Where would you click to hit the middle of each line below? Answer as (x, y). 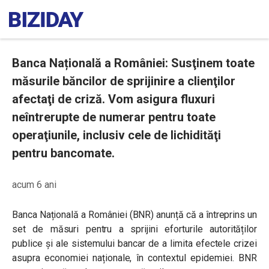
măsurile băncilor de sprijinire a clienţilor (124, 81)
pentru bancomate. (63, 153)
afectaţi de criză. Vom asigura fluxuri (113, 99)
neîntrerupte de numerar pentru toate (114, 117)
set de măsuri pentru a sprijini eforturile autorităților (134, 229)
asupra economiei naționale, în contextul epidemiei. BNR (134, 258)
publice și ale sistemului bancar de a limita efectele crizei (134, 243)
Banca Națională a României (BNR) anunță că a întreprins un (134, 215)
